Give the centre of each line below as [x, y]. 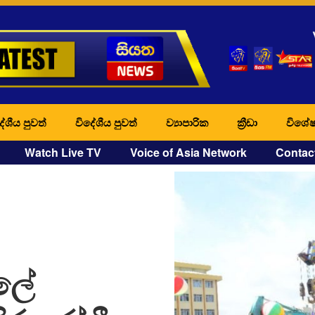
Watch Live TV [63, 152]
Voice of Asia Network [188, 152]
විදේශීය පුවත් [106, 122]
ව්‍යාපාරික [187, 122]
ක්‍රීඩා [247, 122]
